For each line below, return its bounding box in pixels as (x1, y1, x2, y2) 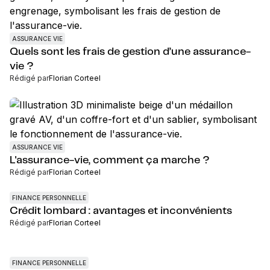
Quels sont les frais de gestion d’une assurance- (10, 46, 251, 57)
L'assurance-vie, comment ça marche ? (10, 155, 210, 166)
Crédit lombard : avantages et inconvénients (10, 206, 232, 216)
